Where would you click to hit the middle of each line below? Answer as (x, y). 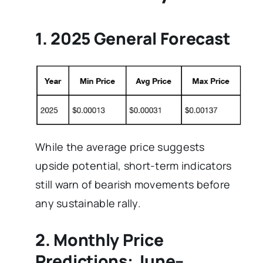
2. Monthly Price (100, 240)
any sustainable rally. (88, 203)
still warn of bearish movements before (133, 185)
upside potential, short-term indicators (134, 166)
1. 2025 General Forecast (133, 38)
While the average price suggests (120, 147)
